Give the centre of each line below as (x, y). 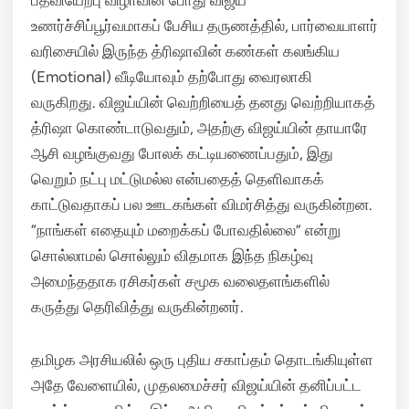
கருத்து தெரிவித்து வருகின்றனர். (137, 307)
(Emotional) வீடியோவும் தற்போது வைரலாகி (172, 77)
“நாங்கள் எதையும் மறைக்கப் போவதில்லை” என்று (186, 230)
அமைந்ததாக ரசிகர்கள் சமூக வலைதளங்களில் (180, 281)
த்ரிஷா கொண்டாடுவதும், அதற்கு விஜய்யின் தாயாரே (199, 128)
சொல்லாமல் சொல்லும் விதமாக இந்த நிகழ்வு (172, 256)
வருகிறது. (63, 102)
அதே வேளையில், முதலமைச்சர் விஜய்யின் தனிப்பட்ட (196, 385)
